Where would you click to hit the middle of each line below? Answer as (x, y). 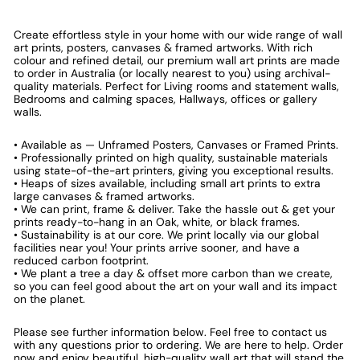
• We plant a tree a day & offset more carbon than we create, (173, 274)
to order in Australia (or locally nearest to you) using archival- (172, 74)
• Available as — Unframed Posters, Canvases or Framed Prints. (176, 145)
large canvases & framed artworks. (104, 196)
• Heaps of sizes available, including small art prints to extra (167, 184)
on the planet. (49, 299)
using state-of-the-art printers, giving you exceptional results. (174, 171)
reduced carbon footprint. (81, 261)
